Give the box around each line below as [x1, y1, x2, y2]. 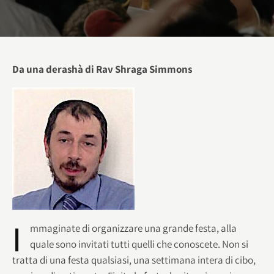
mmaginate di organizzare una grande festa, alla [30, 221, 237, 235]
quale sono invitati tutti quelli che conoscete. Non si [30, 237, 248, 251]
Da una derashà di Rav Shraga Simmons [12, 62, 192, 76]
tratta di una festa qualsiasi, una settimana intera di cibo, [12, 253, 256, 267]
